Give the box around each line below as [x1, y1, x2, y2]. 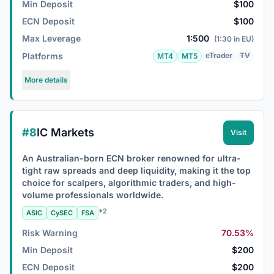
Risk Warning [22, 228, 78, 238]
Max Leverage [22, 33, 81, 43]
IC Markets [37, 126, 94, 139]
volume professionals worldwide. [22, 190, 163, 200]
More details [24, 75, 68, 84]
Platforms [22, 51, 63, 61]
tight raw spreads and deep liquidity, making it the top [22, 165, 251, 176]
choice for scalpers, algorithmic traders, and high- [22, 177, 236, 188]
